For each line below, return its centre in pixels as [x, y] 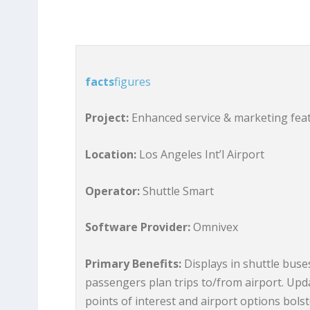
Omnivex [215, 227]
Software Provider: [138, 227]
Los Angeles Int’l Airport [201, 154]
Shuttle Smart [177, 191]
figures [133, 81]
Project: [107, 118]
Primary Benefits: [134, 263]
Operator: [113, 191]
